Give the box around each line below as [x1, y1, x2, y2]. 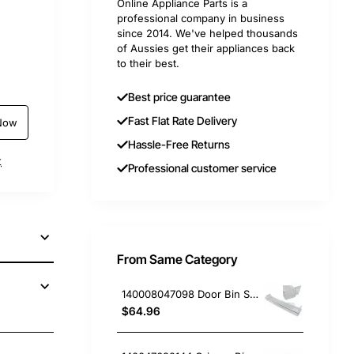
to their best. [117, 57, 179, 70]
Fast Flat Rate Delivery [128, 114, 237, 127]
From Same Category [117, 251, 238, 267]
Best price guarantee [128, 90, 231, 104]
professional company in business [117, 12, 284, 24]
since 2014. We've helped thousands [117, 27, 298, 40]
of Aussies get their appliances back [117, 42, 295, 55]
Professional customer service [128, 161, 277, 175]
